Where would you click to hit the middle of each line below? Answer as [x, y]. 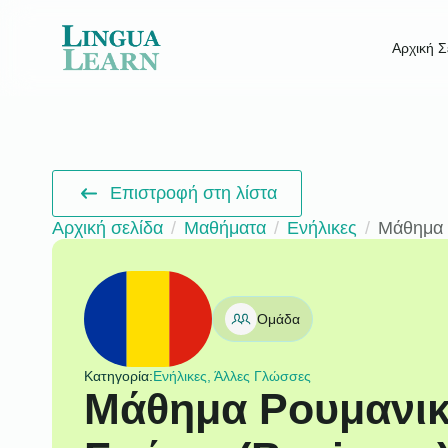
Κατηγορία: [118, 375]
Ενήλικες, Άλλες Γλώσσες [231, 375]
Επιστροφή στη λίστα [194, 192]
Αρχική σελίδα [107, 227]
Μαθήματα [225, 227]
